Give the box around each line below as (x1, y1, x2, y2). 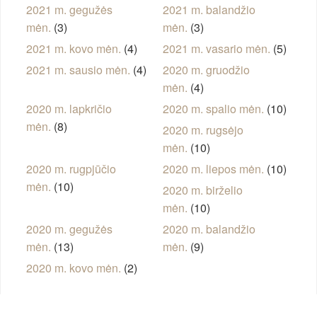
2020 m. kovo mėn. (25, 260, 121, 277)
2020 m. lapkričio (25, 100, 112, 117)
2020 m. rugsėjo (162, 122, 243, 139)
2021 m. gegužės (25, 1, 113, 18)
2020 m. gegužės (25, 221, 113, 238)
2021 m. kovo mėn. (25, 40, 121, 57)
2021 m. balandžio (162, 1, 255, 18)
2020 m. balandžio (162, 221, 255, 238)
